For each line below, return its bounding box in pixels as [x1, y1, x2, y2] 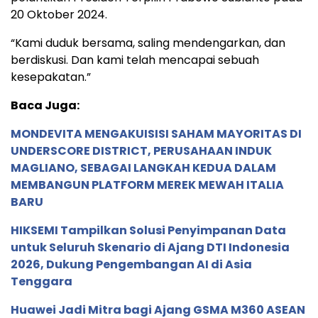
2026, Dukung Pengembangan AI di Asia [11, 256, 252, 273]
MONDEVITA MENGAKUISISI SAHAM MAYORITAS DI [11, 126, 302, 143]
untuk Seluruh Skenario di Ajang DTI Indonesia [11, 239, 290, 256]
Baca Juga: [11, 97, 79, 114]
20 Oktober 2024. [11, 6, 107, 23]
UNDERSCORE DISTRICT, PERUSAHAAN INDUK [11, 143, 272, 160]
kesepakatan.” [11, 69, 91, 86]
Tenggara [11, 273, 72, 290]
